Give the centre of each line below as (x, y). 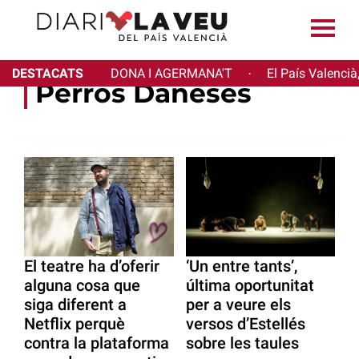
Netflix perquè (75, 324)
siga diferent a (75, 305)
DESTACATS (48, 73)
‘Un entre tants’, (241, 266)
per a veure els (238, 305)
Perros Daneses (143, 93)
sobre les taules (242, 343)
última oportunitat (250, 286)
